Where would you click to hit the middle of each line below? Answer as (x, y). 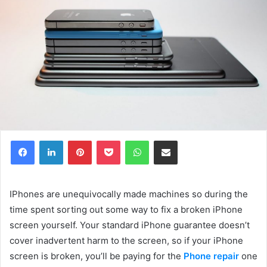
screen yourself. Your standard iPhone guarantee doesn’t (130, 225)
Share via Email (187, 140)
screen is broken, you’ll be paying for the (97, 256)
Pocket (133, 140)
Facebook (52, 140)
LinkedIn (78, 140)
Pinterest (108, 140)
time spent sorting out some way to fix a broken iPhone (126, 209)
